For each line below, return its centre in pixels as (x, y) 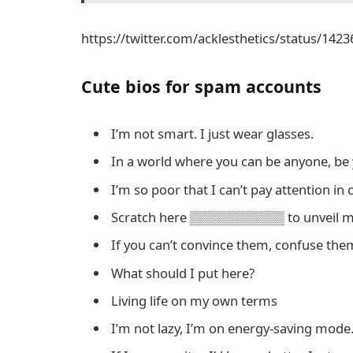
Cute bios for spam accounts (201, 87)
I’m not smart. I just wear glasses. (212, 134)
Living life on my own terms (194, 300)
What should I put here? (183, 273)
